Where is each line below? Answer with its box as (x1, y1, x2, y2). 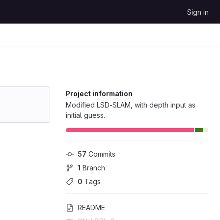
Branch (81, 164, 105, 172)
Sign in (187, 8, 209, 16)
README (78, 203, 105, 212)
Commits (86, 150, 115, 158)
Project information (66, 89, 133, 98)
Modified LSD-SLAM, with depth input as (66, 101, 195, 109)
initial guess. (66, 111, 105, 119)
